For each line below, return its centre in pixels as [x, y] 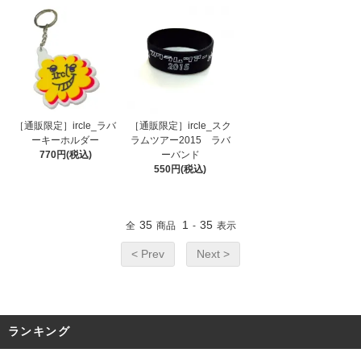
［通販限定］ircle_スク [180, 126]
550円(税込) [180, 170]
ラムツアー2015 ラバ [180, 141]
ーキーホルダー [66, 141]
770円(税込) [65, 155]
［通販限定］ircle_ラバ [66, 126]
